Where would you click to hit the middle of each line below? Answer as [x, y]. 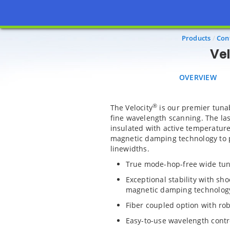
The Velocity [131, 108]
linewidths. [130, 149]
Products [196, 38]
